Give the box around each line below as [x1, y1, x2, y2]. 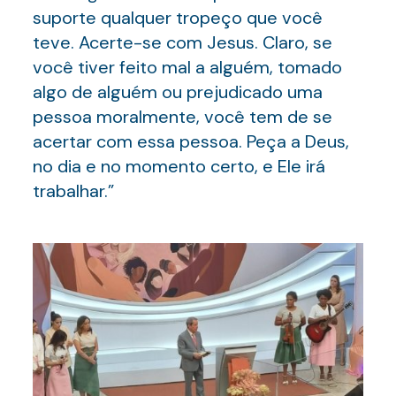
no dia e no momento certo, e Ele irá [32, 155, 325, 178]
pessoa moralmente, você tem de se [32, 105, 332, 128]
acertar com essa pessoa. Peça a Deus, [32, 130, 349, 153]
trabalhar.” [32, 179, 114, 202]
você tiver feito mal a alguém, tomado [32, 56, 342, 79]
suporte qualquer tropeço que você [32, 6, 323, 29]
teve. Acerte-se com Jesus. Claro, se [32, 31, 332, 54]
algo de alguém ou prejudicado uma [32, 80, 323, 103]
